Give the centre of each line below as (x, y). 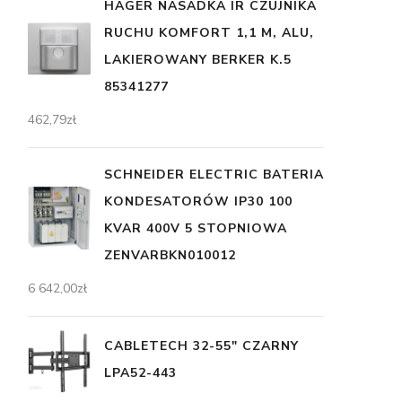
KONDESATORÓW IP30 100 (198, 201)
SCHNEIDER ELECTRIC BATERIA (214, 175)
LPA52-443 (140, 372)
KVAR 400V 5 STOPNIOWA (196, 228)
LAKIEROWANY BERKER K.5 (198, 60)
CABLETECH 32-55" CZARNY (201, 345)
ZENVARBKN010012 (170, 255)
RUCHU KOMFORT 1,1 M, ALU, (209, 33)
